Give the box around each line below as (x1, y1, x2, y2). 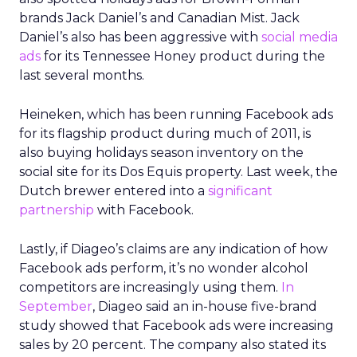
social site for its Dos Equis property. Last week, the (19, 164, 338, 179)
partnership (19, 202, 94, 218)
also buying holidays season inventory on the (19, 145, 304, 160)
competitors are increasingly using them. (19, 280, 281, 295)
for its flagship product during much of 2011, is (19, 126, 311, 141)
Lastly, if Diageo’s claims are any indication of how (19, 241, 328, 257)
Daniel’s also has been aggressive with (19, 29, 261, 45)
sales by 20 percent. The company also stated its (19, 337, 326, 352)
